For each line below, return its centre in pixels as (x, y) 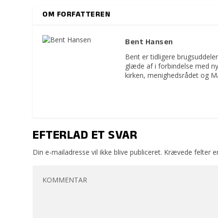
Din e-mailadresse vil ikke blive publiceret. (98, 152)
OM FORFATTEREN (76, 15)
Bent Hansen (149, 43)
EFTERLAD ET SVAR (85, 137)
